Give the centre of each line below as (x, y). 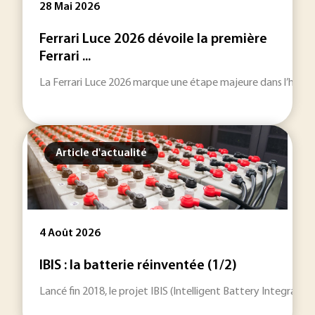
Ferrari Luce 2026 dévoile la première (153, 39)
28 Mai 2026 (70, 7)
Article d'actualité (101, 153)
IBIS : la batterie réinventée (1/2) (138, 266)
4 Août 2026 (70, 233)
